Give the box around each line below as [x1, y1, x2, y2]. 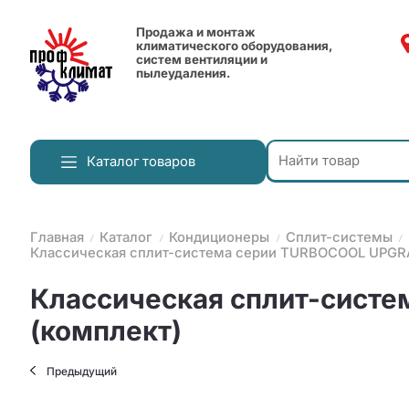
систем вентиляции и [136, 52, 268, 68]
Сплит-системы [285, 229, 393, 246]
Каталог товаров [87, 153, 196, 171]
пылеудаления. [136, 66, 231, 81]
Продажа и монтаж [136, 25, 257, 40]
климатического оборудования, [136, 38, 333, 54]
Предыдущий [47, 364, 118, 378]
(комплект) [29, 313, 182, 347]
